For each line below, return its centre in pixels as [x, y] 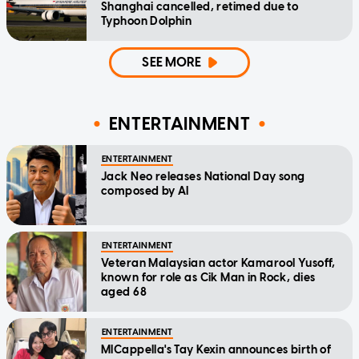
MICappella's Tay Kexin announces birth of [216, 349]
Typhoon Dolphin [147, 21]
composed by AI [145, 191]
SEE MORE [172, 62]
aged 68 [124, 292]
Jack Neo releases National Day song [203, 176]
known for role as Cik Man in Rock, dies [208, 277]
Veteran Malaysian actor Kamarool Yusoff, [218, 263]
